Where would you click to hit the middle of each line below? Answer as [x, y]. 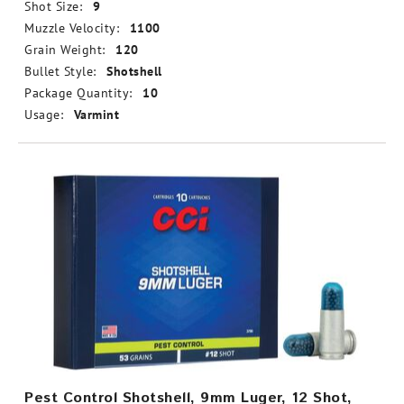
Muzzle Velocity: [72, 28]
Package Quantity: [78, 93]
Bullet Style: [60, 71]
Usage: [44, 115]
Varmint [96, 115]
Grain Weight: [65, 50]
